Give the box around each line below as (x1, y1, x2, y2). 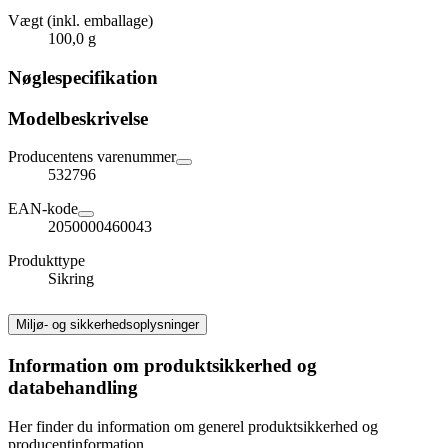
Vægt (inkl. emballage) (8, 12, 153, 30)
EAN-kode (8, 200, 78, 218)
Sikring (48, 270, 94, 288)
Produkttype (8, 252, 85, 270)
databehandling (8, 377, 138, 399)
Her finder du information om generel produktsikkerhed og (8, 417, 378, 435)
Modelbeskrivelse (8, 107, 148, 129)
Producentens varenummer (8, 148, 176, 166)
